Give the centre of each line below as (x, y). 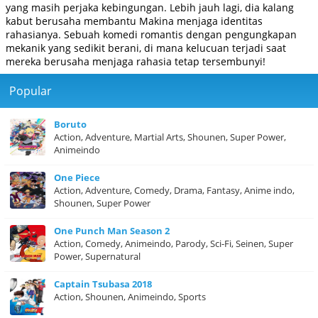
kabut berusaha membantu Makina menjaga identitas (134, 21)
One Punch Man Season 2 (112, 231)
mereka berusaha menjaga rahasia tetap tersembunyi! (136, 62)
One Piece (77, 178)
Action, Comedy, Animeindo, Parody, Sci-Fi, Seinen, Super (174, 244)
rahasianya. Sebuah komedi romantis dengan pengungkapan (151, 35)
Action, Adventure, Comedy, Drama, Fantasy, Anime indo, (174, 191)
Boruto (70, 125)
